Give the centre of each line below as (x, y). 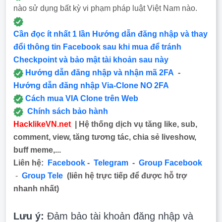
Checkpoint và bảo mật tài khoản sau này (91, 60)
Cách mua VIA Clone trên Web (82, 98)
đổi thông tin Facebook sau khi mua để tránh (97, 47)
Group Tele (42, 176)
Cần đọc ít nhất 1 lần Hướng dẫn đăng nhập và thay (111, 34)
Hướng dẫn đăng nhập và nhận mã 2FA (100, 73)
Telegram (111, 163)
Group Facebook (170, 163)
